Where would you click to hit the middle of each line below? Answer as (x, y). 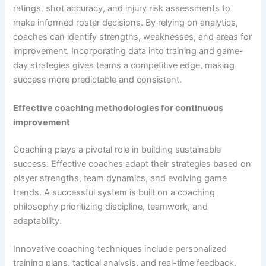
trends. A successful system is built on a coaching (114, 192)
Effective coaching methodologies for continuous (118, 108)
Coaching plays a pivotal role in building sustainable (117, 149)
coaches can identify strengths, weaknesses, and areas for (133, 37)
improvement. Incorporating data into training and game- (129, 51)
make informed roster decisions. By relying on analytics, (126, 23)
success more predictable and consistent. (98, 80)
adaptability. (38, 221)
